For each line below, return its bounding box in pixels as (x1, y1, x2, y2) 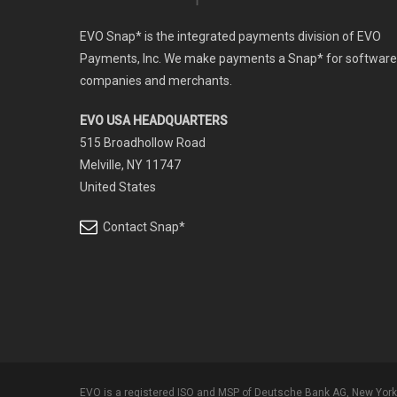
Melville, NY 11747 (80, 158, 181, 173)
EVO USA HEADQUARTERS (80, 113, 228, 128)
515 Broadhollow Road (80, 136, 206, 151)
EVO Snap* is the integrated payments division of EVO (80, 29, 381, 44)
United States (80, 180, 156, 195)
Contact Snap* (97, 220, 185, 235)
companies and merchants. (80, 74, 232, 89)
